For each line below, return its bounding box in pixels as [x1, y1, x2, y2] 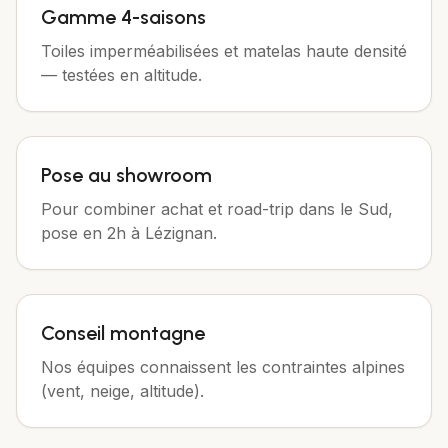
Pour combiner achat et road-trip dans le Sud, [41, 199, 393, 219]
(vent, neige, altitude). [41, 381, 204, 401]
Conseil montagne [41, 321, 205, 345]
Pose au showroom [41, 163, 212, 187]
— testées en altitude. [41, 65, 202, 85]
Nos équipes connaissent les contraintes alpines [41, 357, 405, 377]
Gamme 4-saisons [41, 5, 206, 29]
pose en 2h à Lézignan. [41, 223, 217, 243]
